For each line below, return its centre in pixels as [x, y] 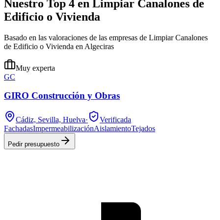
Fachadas [18, 128]
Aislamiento [112, 128]
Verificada [115, 120]
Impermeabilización [63, 128]
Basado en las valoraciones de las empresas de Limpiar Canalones [106, 37]
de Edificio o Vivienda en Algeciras [59, 46]
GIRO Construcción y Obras [62, 96]
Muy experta [35, 68]
